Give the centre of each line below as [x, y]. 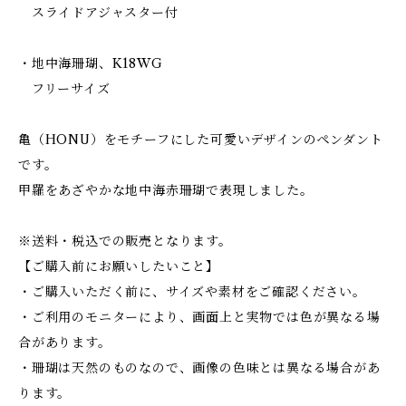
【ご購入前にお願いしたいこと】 [119, 266]
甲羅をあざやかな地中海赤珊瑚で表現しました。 [166, 190]
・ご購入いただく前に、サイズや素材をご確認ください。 [192, 292]
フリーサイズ [64, 89]
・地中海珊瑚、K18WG [91, 63]
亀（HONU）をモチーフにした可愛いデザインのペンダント [201, 140]
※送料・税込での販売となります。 [125, 241]
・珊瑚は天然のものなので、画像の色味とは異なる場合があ [199, 368]
